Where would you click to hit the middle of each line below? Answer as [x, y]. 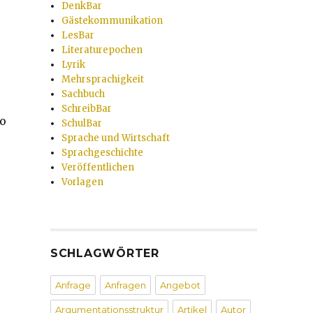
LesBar [78, 35]
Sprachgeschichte [103, 153]
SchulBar [82, 123]
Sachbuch [83, 94]
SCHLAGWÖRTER [104, 253]
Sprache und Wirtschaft [116, 138]
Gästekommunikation [112, 21]
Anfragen [125, 285]
